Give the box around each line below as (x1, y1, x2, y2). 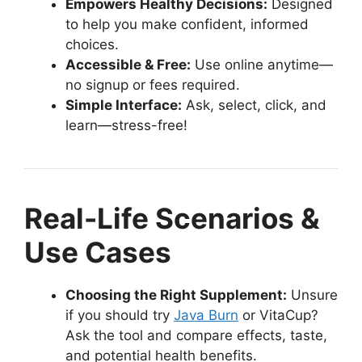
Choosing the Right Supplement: (65, 286, 287, 303)
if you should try (65, 306, 174, 323)
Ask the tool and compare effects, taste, (65, 326, 327, 343)
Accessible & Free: (65, 56, 191, 73)
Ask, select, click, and (182, 96, 326, 113)
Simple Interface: (65, 96, 182, 113)
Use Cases (24, 234, 171, 269)
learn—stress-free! (65, 116, 187, 133)
